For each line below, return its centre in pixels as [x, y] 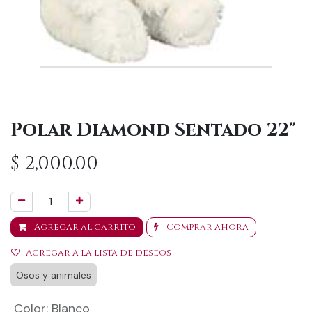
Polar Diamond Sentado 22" [153, 130]
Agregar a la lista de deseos [99, 253]
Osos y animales [54, 275]
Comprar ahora [206, 227]
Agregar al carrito [84, 227]
